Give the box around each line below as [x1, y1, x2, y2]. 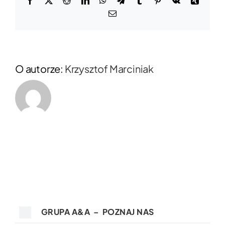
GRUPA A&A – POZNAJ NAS [41, 206, 154, 217]
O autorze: [15, 62, 65, 75]
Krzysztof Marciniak [64, 62, 154, 75]
